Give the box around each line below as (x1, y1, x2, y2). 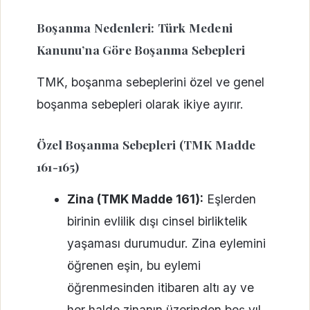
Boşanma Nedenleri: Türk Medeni (37, 19, 232, 35)
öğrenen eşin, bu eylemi (66, 258, 201, 273)
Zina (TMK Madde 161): (66, 192, 203, 207)
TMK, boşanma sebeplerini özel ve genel (37, 74, 264, 89)
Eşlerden (203, 192, 256, 207)
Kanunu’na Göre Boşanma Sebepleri (37, 41, 246, 57)
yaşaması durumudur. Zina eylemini (66, 236, 266, 251)
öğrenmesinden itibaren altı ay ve (66, 280, 254, 295)
